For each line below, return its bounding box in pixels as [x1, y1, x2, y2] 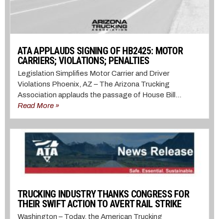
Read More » [18, 102, 59, 110]
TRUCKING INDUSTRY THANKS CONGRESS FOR [18, 188, 190, 200]
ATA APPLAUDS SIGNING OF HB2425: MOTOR [18, 45, 183, 57]
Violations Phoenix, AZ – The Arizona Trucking [18, 80, 170, 88]
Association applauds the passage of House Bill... [18, 91, 181, 99]
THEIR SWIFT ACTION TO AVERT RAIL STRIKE [18, 197, 182, 210]
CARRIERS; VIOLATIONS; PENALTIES [18, 55, 150, 67]
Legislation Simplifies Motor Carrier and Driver [18, 69, 170, 78]
